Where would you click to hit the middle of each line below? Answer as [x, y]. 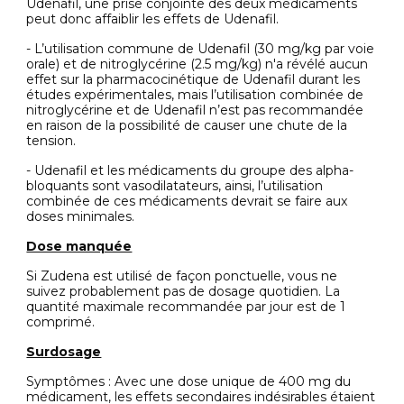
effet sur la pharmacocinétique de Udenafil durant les [193, 79]
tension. [51, 141]
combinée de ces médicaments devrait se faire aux [187, 201]
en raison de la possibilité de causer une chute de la [187, 125]
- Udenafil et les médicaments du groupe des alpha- [190, 170]
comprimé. [61, 322]
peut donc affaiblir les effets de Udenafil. [153, 19]
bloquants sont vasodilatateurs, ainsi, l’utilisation [175, 186]
